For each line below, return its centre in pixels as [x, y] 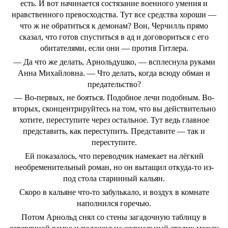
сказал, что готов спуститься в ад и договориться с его [114, 37]
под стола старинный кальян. [114, 179]
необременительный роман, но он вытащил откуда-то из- [114, 167]
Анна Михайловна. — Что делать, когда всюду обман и [114, 73]
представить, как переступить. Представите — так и [114, 131]
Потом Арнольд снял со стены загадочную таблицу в [114, 217]
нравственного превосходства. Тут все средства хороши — [114, 14]
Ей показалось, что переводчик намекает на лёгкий [114, 156]
